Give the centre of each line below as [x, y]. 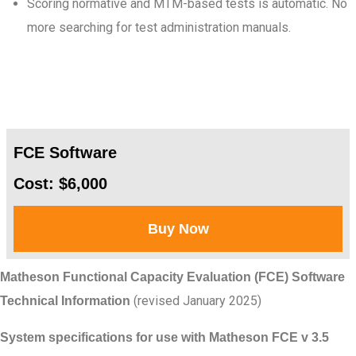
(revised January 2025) [197, 301]
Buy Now [178, 229]
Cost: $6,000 [60, 184]
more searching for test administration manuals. [159, 27]
